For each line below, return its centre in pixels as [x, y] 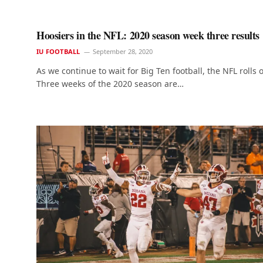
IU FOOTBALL [58, 52]
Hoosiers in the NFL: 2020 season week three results [148, 36]
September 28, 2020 [123, 52]
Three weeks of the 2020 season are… [110, 84]
